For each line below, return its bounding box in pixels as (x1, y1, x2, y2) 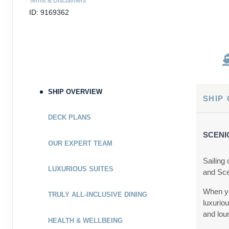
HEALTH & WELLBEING (48, 216, 123, 224)
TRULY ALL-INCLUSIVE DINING (48, 191, 147, 199)
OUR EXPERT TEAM (48, 139, 112, 147)
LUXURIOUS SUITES (48, 165, 113, 173)
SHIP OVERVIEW (48, 87, 102, 96)
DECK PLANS (48, 113, 91, 122)
